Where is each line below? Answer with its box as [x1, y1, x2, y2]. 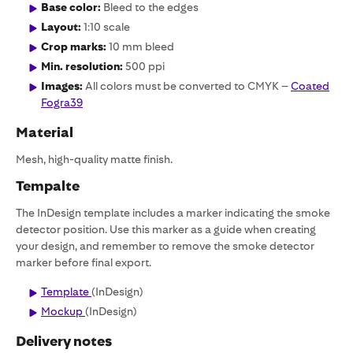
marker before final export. [16, 256, 151, 269]
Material [16, 124, 73, 140]
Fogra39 [41, 96, 83, 109]
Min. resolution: [41, 60, 123, 72]
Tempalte [16, 178, 80, 194]
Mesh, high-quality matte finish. [16, 153, 173, 165]
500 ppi [123, 60, 167, 72]
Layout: [41, 20, 84, 33]
